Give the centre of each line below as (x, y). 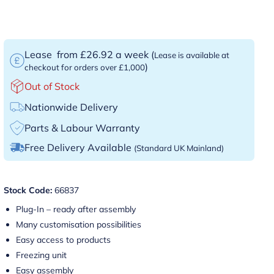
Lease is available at (192, 55)
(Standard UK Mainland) (179, 148)
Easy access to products (64, 240)
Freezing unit (42, 255)
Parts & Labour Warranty (83, 128)
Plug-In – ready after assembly (76, 209)
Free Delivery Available (80, 147)
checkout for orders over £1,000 (85, 67)
